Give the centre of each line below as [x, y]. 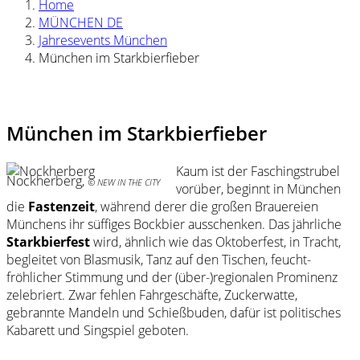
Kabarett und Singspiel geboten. [98, 330]
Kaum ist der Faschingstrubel [258, 171]
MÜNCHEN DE [81, 22]
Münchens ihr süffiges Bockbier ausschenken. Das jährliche [174, 224]
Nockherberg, [47, 180]
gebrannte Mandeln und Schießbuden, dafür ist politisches [174, 312]
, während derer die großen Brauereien [207, 206]
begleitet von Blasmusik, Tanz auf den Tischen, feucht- [159, 259]
